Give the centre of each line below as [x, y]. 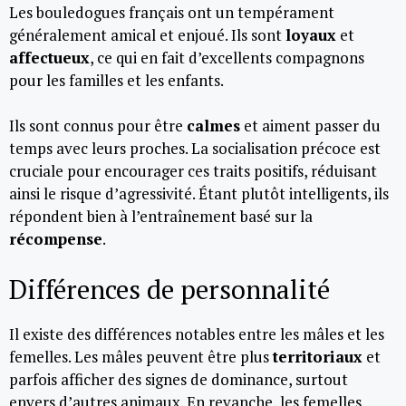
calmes [213, 126]
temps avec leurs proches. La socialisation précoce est [195, 148]
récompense [56, 239]
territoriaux [318, 356]
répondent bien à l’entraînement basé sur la [161, 216]
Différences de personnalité [169, 289]
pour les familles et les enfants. [116, 80]
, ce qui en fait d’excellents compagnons [227, 57]
